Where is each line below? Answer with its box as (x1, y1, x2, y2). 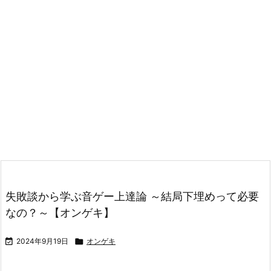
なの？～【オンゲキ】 (5, 206, 114, 219)
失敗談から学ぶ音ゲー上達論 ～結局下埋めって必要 (5, 190, 259, 203)
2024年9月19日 (16, 237, 68, 246)
